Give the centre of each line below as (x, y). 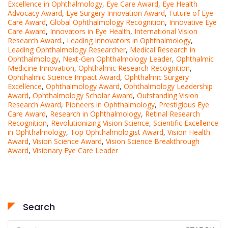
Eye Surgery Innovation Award (116, 13)
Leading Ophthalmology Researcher (67, 50)
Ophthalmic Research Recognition (134, 68)
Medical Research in (163, 50)
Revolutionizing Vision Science (100, 123)
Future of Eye (191, 13)
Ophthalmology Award (83, 87)
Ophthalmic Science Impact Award (64, 77)
